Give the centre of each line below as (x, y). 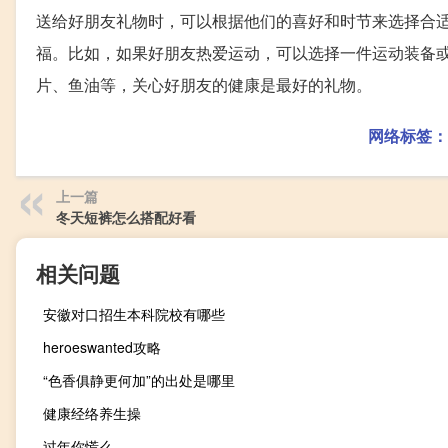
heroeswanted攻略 (102, 346)
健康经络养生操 (92, 412)
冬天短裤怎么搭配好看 (126, 216)
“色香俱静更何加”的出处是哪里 (139, 379)
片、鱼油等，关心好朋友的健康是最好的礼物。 (204, 84)
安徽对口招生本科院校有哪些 (134, 313)
